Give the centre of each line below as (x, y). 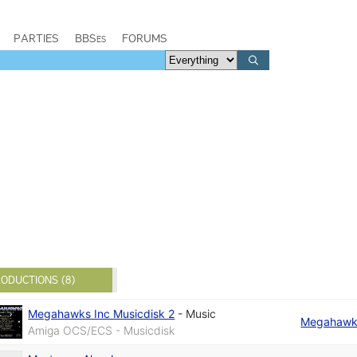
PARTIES (36, 38)
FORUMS (145, 38)
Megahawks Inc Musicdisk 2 (102, 313)
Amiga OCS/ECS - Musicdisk (102, 330)
